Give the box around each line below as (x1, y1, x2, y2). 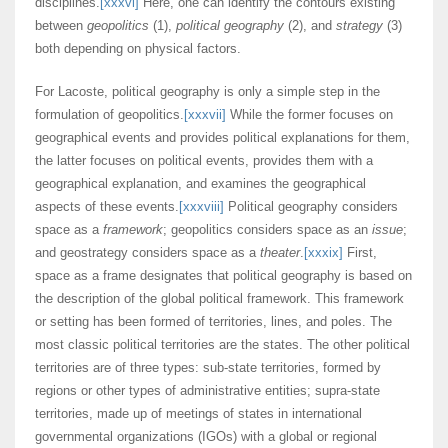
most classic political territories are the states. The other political (35, 337, 410, 353)
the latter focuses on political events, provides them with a (35, 153, 373, 169)
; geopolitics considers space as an (163, 222, 372, 238)
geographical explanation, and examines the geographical (35, 176, 366, 192)
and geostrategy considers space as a (35, 245, 260, 261)
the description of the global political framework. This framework (35, 291, 404, 307)
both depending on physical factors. (35, 41, 241, 57)
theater (260, 245, 300, 261)
